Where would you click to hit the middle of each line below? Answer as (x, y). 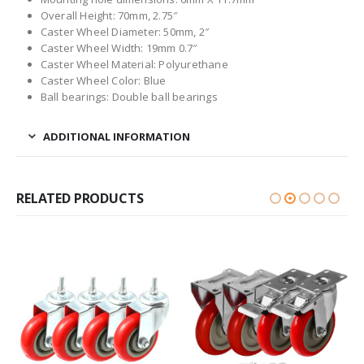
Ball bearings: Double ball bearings (129, 96)
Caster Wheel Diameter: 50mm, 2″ (124, 31)
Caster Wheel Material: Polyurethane (134, 64)
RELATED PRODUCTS (80, 198)
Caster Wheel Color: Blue (103, 80)
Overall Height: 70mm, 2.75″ (109, 15)
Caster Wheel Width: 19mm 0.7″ (119, 48)
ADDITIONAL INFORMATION (117, 136)
